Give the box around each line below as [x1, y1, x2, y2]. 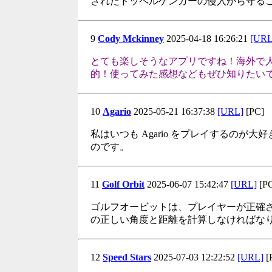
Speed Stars [103, 252, 151, 262]
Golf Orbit [102, 179, 144, 189]
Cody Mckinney [98, 33, 164, 44]
